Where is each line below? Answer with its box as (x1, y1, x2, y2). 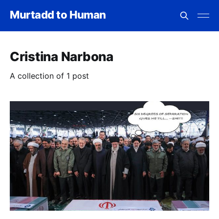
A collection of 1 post (10, 71, 89, 81)
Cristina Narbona (10, 49, 113, 64)
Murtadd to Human (10, 8, 106, 21)
